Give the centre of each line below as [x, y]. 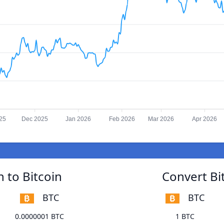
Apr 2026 [205, 119]
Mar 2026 [161, 119]
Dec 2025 [35, 119]
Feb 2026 [122, 119]
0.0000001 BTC [39, 216]
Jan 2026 [78, 119]
